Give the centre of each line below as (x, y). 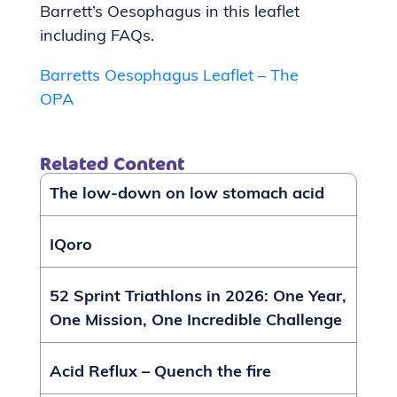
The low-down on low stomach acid (187, 194)
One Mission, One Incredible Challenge (196, 321)
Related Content (112, 163)
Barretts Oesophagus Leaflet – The (169, 76)
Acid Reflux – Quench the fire (160, 372)
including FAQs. (97, 36)
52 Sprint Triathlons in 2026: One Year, (198, 297)
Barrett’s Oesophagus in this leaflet (170, 12)
